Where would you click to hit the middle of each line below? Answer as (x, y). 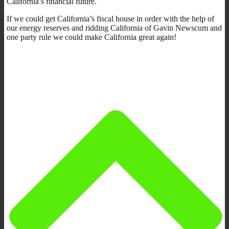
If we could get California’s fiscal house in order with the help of (110, 18)
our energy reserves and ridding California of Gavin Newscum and (114, 28)
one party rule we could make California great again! (91, 37)
